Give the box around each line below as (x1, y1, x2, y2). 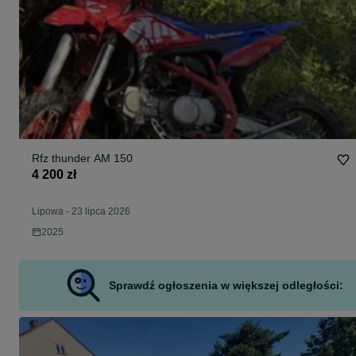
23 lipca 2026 (72, 206, 130, 218)
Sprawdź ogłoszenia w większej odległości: (108, 279, 343, 292)
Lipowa (32, 206, 64, 218)
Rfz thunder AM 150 (32, 152, 133, 165)
